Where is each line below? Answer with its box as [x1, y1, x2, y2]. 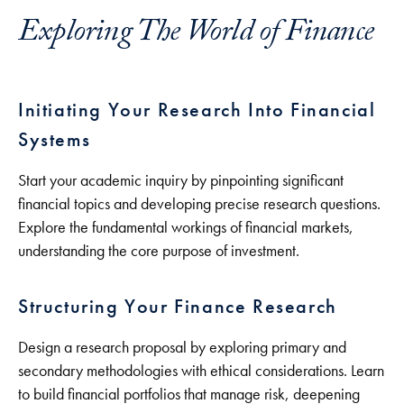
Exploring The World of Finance [18, 9, 374, 61]
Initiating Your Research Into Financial [18, 96, 376, 123]
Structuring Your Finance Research [18, 293, 337, 319]
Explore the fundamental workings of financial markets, [18, 217, 353, 237]
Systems [18, 126, 91, 152]
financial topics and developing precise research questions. [18, 194, 381, 214]
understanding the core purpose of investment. [18, 241, 299, 261]
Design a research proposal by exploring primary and [18, 337, 346, 357]
